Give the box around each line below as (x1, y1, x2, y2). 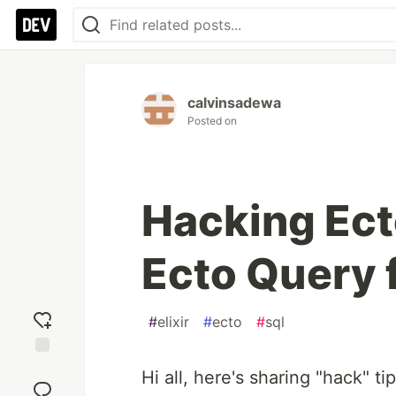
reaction (19, 375, 66, 391)
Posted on (187, 114, 237, 127)
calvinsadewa (187, 94, 281, 111)
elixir (157, 313, 189, 331)
